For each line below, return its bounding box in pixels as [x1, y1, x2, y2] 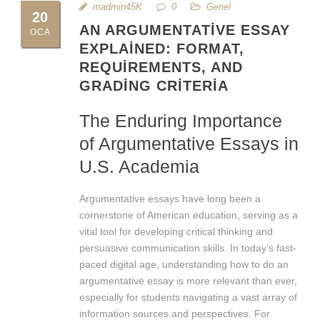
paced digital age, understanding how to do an [79, 258, 289, 270]
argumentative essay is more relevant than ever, [79, 274, 297, 286]
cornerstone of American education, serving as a [79, 209, 298, 221]
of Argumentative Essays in [79, 133, 299, 154]
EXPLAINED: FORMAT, [79, 40, 244, 56]
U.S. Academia [79, 156, 199, 176]
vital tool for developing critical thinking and [79, 225, 273, 237]
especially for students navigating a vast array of [79, 291, 297, 303]
